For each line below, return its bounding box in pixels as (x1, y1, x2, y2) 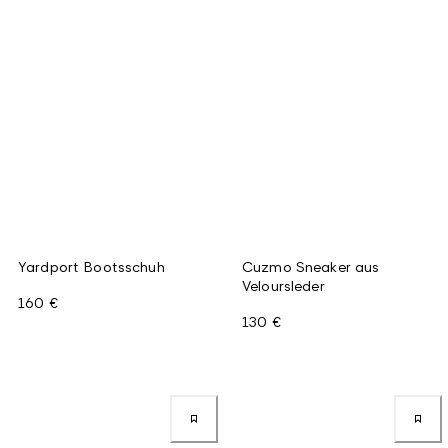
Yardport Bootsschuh (18, 257, 165, 275)
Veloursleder (242, 276, 325, 294)
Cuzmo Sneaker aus (242, 257, 380, 275)
